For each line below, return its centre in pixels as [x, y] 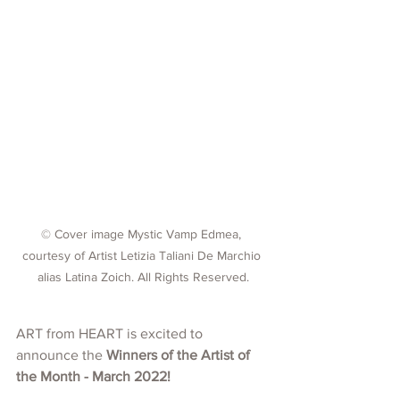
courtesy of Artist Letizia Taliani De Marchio [143, 255]
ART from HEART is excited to [111, 333]
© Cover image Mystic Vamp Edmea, [143, 233]
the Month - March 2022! [93, 376]
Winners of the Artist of [180, 354]
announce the [61, 354]
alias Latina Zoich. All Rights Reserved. [143, 276]
